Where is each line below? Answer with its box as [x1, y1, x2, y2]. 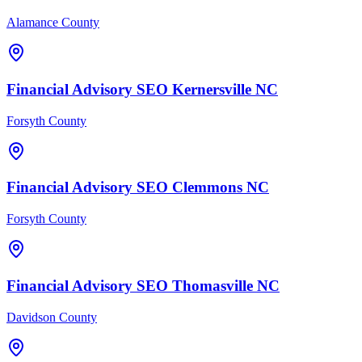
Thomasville [172, 276, 253, 294]
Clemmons [172, 179, 242, 196]
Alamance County [6, 15, 99, 30]
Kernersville [172, 80, 251, 98]
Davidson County [6, 309, 97, 324]
